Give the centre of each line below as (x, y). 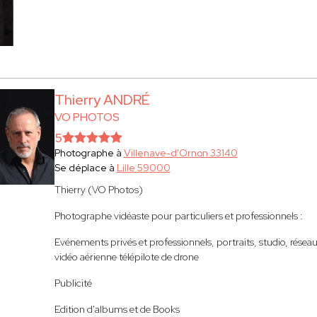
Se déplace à (85, 168)
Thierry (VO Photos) (98, 190)
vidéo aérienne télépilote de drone (126, 257)
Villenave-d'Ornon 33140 (180, 153)
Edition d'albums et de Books (117, 309)
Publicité (74, 283)
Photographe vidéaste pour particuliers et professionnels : (178, 216)
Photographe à (89, 153)
